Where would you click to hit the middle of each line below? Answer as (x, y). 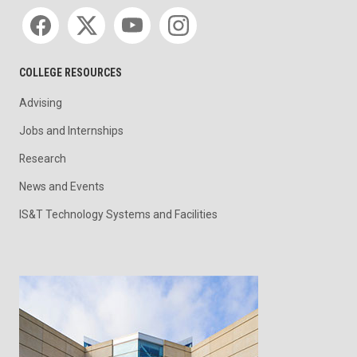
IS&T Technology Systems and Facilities (118, 214)
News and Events (62, 186)
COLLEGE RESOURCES (71, 73)
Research (43, 158)
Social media (53, 10)
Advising (41, 103)
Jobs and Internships (71, 131)
